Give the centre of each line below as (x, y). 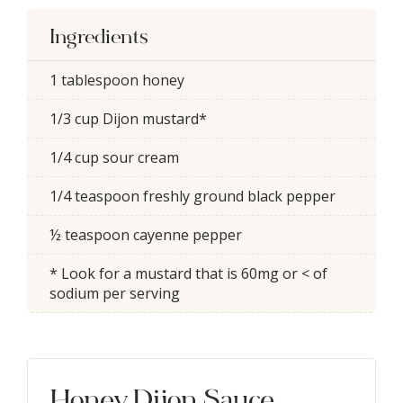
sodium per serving (115, 293)
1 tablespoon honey (117, 80)
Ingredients (99, 38)
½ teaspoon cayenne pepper (146, 235)
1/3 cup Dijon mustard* (128, 119)
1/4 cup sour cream (114, 157)
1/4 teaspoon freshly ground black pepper (193, 196)
